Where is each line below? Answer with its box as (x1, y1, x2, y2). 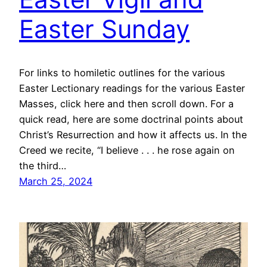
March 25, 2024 (19, 175, 92, 188)
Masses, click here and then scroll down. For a (19, 98, 234, 110)
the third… (19, 160, 66, 172)
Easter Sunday (19, 14, 190, 45)
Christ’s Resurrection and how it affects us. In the (19, 129, 247, 141)
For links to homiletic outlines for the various (19, 67, 225, 79)
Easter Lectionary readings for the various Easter (19, 82, 245, 95)
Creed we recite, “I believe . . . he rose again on (19, 144, 235, 157)
